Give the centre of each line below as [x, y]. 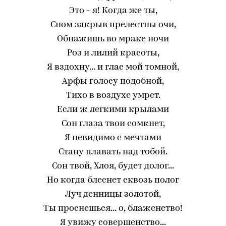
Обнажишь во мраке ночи [113, 39]
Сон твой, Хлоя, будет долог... [113, 166]
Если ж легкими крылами [113, 110]
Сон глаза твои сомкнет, [113, 124]
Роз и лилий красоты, [113, 53]
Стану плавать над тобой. [113, 152]
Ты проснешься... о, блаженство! [113, 209]
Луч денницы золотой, [113, 194]
